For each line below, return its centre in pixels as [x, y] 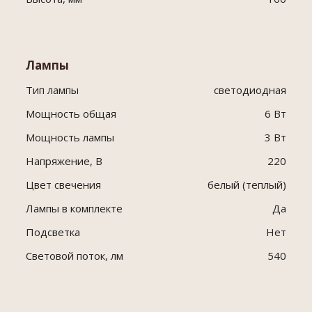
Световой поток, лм [74, 256]
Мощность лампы [70, 138]
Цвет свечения [63, 185]
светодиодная [250, 90]
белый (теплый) [247, 185]
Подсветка [53, 232]
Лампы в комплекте [74, 209]
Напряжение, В [64, 161]
